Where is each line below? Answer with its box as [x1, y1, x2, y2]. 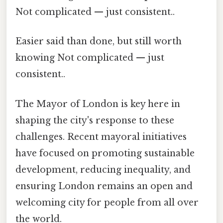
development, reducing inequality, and [15, 164, 191, 175]
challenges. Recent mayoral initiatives [15, 131, 187, 142]
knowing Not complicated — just [15, 52, 164, 64]
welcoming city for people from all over [15, 197, 199, 208]
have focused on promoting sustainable [15, 147, 195, 159]
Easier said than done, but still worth [15, 36, 182, 47]
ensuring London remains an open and [15, 180, 193, 192]
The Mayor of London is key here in [15, 98, 180, 110]
